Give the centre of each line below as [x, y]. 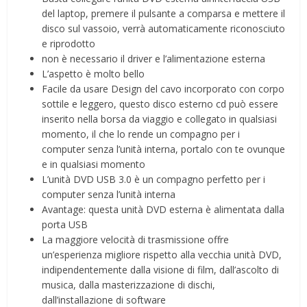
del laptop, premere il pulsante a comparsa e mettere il [164, 14]
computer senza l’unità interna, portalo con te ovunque [164, 149]
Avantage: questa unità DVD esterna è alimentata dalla [163, 210]
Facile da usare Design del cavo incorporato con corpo [163, 89]
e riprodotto [69, 44]
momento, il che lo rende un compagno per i [141, 134]
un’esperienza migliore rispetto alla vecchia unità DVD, [162, 255]
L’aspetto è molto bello [94, 74]
